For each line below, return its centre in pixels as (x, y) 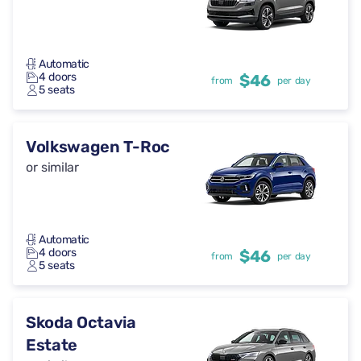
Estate (52, 345)
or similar (52, 167)
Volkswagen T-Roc (98, 147)
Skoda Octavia (81, 322)
